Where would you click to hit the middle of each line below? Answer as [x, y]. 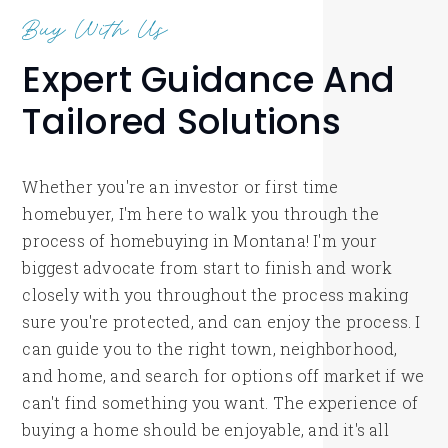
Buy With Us [95, 26]
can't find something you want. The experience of [220, 403]
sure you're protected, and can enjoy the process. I [221, 322]
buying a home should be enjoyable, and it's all [205, 430]
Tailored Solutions [181, 122]
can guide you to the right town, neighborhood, [210, 349]
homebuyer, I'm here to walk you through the [201, 214]
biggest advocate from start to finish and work [207, 268]
